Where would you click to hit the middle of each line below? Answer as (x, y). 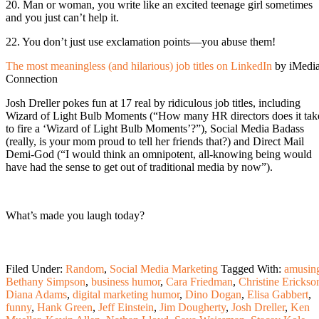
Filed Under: (36, 268)
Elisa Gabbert (278, 294)
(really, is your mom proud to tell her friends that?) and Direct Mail (155, 141)
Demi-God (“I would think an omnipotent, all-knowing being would (159, 154)
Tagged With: (252, 268)
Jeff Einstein (126, 307)
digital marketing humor (126, 294)
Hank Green (65, 307)
